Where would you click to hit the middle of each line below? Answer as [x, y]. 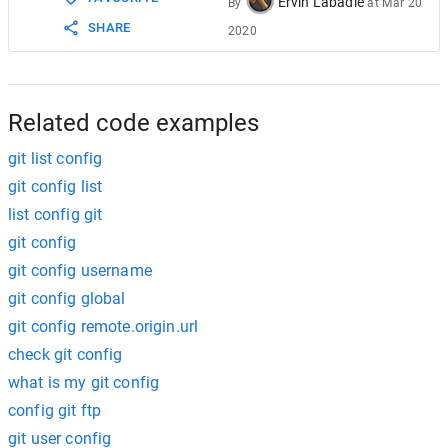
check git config [65, 354]
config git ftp [55, 410]
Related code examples [133, 123]
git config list [55, 186]
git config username [80, 270]
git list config [55, 158]
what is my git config [84, 382]
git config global [67, 298]
